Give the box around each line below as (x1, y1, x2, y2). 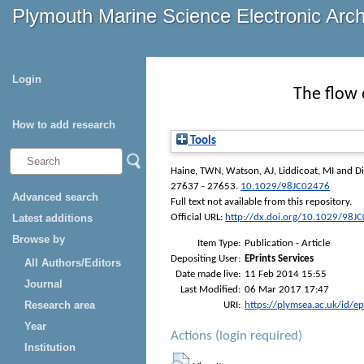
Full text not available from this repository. (171, 197, 352, 208)
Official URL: (171, 212, 225, 223)
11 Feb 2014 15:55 (245, 268, 327, 279)
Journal (24, 278, 63, 290)
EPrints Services (245, 253, 314, 264)
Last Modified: (180, 284, 240, 295)
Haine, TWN (171, 166, 221, 177)
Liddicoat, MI (279, 166, 334, 177)
